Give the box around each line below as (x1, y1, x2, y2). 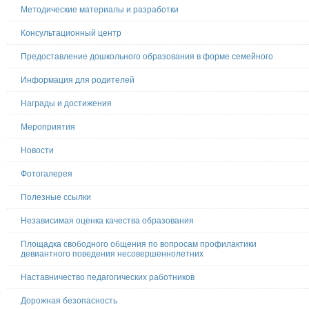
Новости (21, 146, 54, 156)
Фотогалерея (21, 169, 72, 179)
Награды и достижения (21, 99, 112, 109)
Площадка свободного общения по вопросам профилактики (21, 239, 257, 250)
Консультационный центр (21, 28, 121, 39)
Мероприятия (21, 122, 75, 132)
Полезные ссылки (21, 192, 91, 203)
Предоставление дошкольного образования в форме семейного (21, 52, 273, 62)
